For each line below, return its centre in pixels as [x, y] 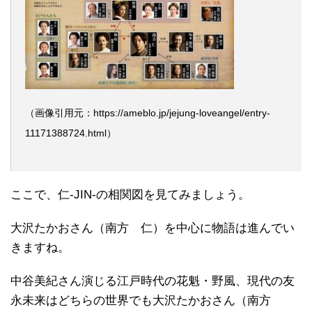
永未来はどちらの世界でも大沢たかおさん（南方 [147, 300]
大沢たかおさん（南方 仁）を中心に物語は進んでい [153, 228]
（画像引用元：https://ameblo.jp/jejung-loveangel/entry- [148, 113]
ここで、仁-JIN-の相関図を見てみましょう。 [130, 194]
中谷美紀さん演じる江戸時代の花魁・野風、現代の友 [153, 281]
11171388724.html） [71, 133]
